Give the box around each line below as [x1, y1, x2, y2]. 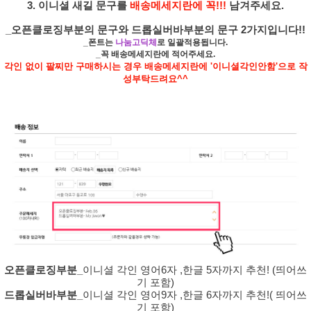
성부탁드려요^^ [123, 74, 188, 85]
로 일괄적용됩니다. [157, 37, 228, 48]
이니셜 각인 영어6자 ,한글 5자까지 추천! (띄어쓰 [83, 264, 307, 276]
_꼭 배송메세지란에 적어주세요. [96, 49, 215, 60]
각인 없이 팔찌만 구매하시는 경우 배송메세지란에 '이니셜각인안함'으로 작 [3, 61, 308, 72]
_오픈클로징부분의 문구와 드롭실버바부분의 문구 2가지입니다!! [6, 24, 305, 36]
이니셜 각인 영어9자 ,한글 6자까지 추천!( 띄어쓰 [83, 289, 307, 301]
